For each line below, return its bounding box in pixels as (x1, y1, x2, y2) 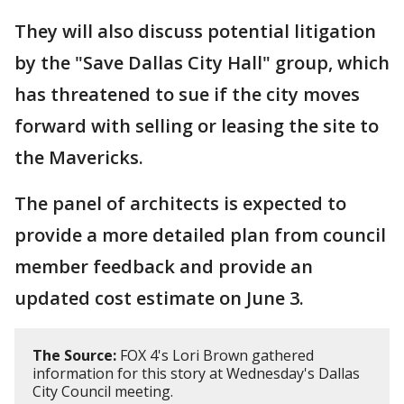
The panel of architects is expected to (14, 190, 346, 216)
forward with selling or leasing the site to (14, 113, 379, 138)
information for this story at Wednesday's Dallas (32, 363, 360, 383)
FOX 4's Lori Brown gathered (116, 344, 314, 365)
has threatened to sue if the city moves (14, 81, 360, 106)
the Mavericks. (14, 144, 143, 170)
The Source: (32, 344, 116, 365)
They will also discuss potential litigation (14, 18, 376, 43)
